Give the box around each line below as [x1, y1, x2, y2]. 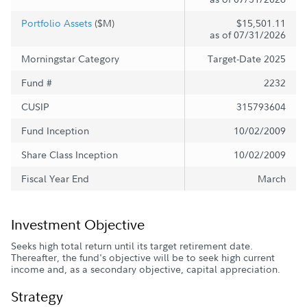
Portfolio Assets [21, 16, 92, 29]
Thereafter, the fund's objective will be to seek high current [11, 250, 275, 264]
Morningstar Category [21, 51, 119, 65]
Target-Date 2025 [208, 51, 286, 65]
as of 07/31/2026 [210, 27, 286, 41]
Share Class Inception [21, 147, 118, 161]
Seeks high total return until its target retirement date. [11, 238, 253, 252]
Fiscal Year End [21, 171, 89, 185]
